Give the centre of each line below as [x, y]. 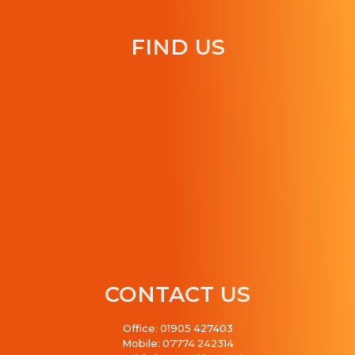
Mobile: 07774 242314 [177, 344]
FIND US [177, 48]
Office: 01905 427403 [177, 329]
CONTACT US [177, 295]
